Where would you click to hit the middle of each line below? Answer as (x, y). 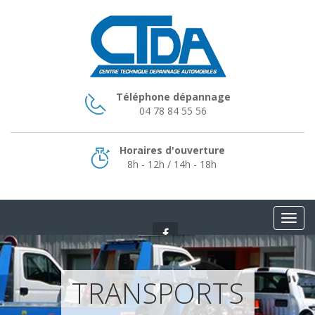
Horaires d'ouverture (172, 150)
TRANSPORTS (157, 293)
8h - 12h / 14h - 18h (172, 164)
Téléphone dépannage (173, 97)
